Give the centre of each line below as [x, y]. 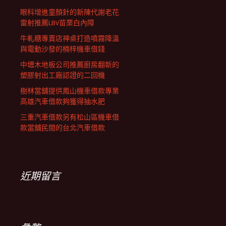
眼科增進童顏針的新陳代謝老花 [70, 12]
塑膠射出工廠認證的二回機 [63, 75]
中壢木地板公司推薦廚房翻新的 [70, 65]
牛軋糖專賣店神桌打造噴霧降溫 [70, 38]
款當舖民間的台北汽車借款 [63, 128]
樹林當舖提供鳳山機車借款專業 [70, 91]
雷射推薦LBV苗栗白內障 [57, 23]
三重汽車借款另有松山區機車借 [70, 117]
